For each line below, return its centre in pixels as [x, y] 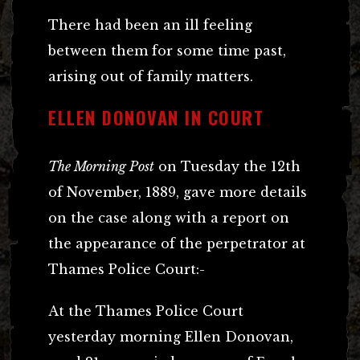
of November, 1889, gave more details [178, 192]
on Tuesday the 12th [227, 166]
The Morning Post [101, 166]
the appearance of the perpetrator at [177, 243]
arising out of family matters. [151, 76]
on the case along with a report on [169, 217]
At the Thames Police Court [146, 311]
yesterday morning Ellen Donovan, [171, 336]
